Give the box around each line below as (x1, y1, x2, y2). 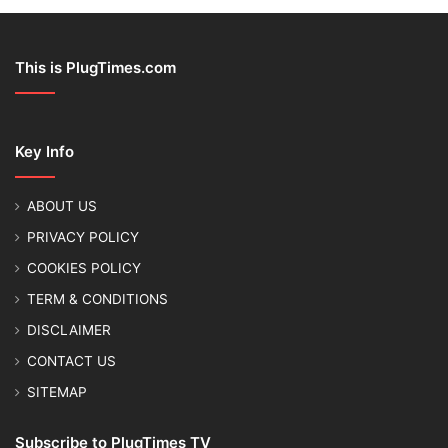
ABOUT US (27, 197, 97, 214)
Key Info (15, 141, 74, 161)
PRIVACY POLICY (27, 228, 139, 245)
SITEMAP (27, 383, 87, 400)
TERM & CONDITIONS (27, 290, 168, 307)
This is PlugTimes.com (15, 57, 176, 77)
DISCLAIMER (27, 321, 111, 338)
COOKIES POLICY (27, 259, 141, 276)
